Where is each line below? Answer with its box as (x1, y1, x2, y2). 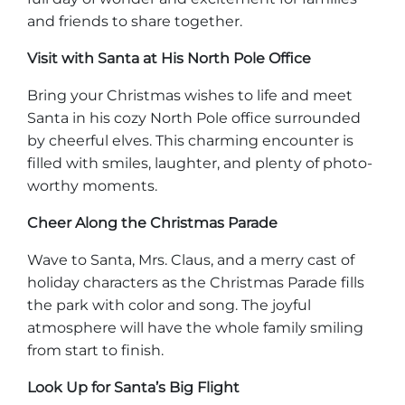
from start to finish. (27, 342, 164, 359)
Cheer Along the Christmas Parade (27, 214, 278, 231)
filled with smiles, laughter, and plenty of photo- (27, 155, 372, 172)
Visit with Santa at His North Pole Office (27, 50, 311, 67)
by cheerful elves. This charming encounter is (27, 132, 353, 149)
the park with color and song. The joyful (27, 297, 311, 314)
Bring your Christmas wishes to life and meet (27, 87, 353, 104)
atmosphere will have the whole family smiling (27, 319, 363, 336)
